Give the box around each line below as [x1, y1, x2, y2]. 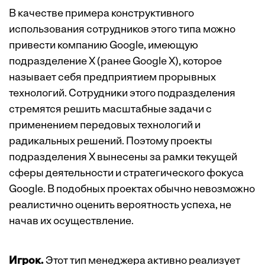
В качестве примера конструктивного [9, 8, 194, 20]
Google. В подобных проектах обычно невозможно [9, 184, 255, 196]
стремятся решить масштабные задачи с [9, 104, 212, 116]
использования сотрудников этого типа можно [9, 24, 235, 36]
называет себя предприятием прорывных [9, 72, 216, 84]
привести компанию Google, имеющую [9, 40, 198, 52]
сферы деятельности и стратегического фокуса [9, 168, 244, 180]
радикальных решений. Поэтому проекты [9, 136, 212, 148]
